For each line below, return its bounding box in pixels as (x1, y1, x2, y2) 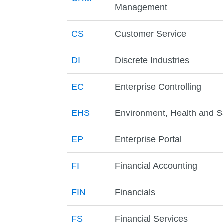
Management (115, 2, 168, 12)
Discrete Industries (115, 55, 190, 65)
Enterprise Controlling (115, 81, 202, 92)
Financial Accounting (115, 160, 198, 171)
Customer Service (115, 28, 187, 39)
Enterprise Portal (115, 134, 182, 144)
